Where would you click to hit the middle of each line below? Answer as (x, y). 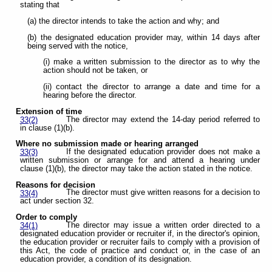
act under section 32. (57, 201)
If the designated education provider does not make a (163, 152)
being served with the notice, (78, 46)
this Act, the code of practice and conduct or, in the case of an (140, 250)
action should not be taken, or (95, 71)
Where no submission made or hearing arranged (107, 144)
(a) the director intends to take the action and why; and (124, 22)
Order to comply (47, 218)
